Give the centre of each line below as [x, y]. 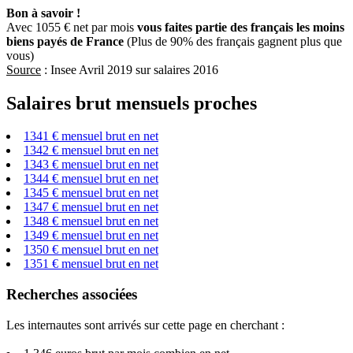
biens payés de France [65, 41]
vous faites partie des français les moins [241, 27]
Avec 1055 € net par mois [72, 27]
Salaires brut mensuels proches [132, 103]
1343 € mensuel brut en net [91, 165]
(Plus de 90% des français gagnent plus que [233, 41]
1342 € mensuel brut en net [91, 150]
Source [24, 69]
